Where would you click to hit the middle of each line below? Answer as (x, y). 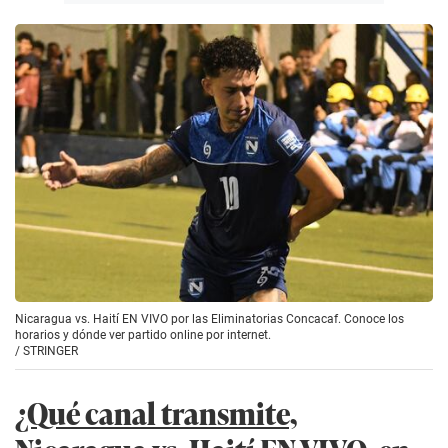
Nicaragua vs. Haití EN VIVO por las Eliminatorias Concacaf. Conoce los (209, 319)
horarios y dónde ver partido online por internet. (143, 335)
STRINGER (50, 351)
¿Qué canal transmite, (156, 413)
